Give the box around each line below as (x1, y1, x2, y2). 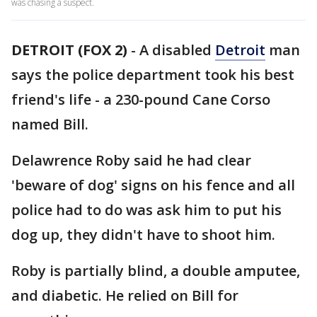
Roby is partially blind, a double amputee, (11, 261, 300, 280)
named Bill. (11, 115, 88, 134)
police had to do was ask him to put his (11, 200, 282, 219)
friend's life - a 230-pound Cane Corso (11, 90, 270, 109)
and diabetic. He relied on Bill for (11, 286, 238, 305)
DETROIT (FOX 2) (11, 40, 127, 59)
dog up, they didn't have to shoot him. (11, 225, 275, 244)
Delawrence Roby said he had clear (11, 151, 251, 170)
